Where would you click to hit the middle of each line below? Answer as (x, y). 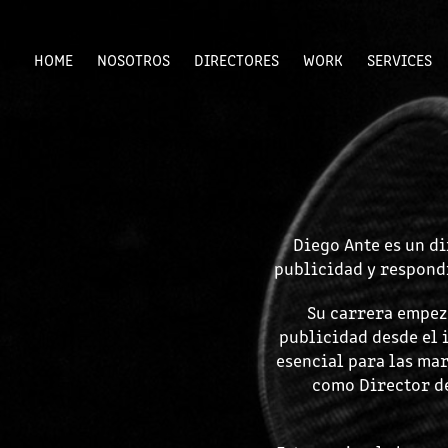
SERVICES (399, 59)
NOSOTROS (133, 59)
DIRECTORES (236, 59)
